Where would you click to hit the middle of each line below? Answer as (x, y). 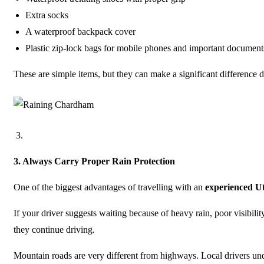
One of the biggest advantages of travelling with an (109, 187)
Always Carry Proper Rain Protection (99, 161)
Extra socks (47, 15)
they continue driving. (54, 230)
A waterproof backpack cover (80, 32)
